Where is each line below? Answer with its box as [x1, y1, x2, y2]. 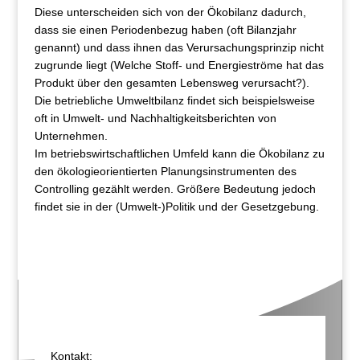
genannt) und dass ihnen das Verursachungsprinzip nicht [34, 41, 324, 55]
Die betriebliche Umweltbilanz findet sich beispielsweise [34, 94, 315, 108]
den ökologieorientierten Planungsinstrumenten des [34, 165, 297, 178]
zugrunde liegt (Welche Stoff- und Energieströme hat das [34, 59, 324, 72]
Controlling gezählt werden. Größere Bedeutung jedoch [34, 182, 316, 196]
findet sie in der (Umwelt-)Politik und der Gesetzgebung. [34, 200, 319, 214]
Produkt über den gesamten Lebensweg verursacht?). [34, 76, 309, 90]
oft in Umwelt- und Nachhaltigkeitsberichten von [34, 112, 276, 125]
